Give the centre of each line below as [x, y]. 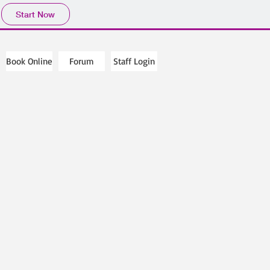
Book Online [29, 61]
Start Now [35, 14]
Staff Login [134, 61]
